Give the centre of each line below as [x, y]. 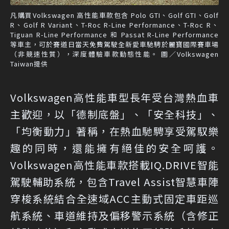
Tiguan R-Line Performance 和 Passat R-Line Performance [114, 35]
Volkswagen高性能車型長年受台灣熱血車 [114, 98]
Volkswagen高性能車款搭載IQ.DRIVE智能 [114, 165]
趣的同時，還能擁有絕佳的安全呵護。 [114, 148]
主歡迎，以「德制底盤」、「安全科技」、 [114, 114]
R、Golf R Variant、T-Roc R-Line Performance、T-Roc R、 [114, 25]
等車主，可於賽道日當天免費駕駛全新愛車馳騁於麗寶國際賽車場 [114, 44]
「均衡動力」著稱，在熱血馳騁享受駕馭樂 [114, 131]
